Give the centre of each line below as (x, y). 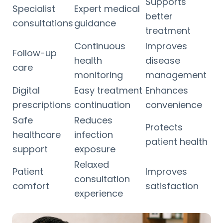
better (159, 16)
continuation (102, 105)
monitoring (99, 75)
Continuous (100, 46)
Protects (164, 127)
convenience (174, 105)
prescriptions (42, 105)
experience (99, 193)
